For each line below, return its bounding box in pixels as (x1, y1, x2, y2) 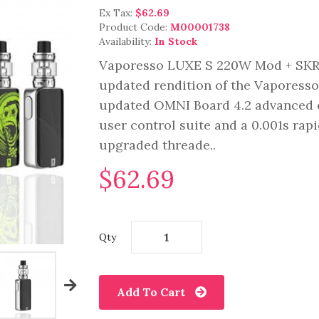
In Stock (155, 35, 197, 48)
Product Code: (99, 21, 170, 33)
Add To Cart (117, 285, 185, 299)
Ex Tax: (99, 6, 135, 19)
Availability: (99, 35, 155, 48)
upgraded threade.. (99, 137, 216, 153)
